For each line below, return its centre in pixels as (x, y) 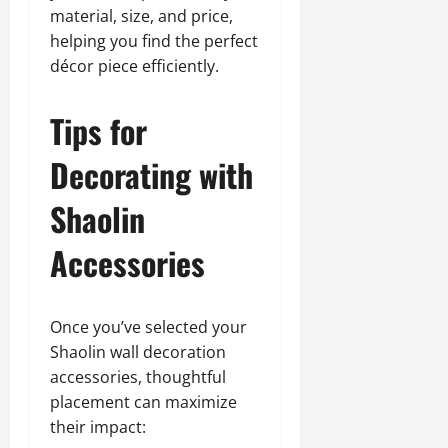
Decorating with (151, 174)
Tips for (98, 130)
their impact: (98, 427)
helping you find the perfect (154, 41)
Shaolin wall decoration (138, 352)
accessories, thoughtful (138, 377)
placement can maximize (143, 402)
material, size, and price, (141, 16)
